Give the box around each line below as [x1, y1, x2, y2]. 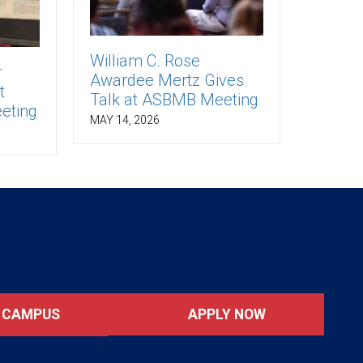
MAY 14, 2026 [89, 113, 160, 127]
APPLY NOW [184, 305, 266, 322]
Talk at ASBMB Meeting [89, 90, 258, 110]
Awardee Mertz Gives [89, 70, 244, 91]
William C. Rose [89, 51, 200, 71]
